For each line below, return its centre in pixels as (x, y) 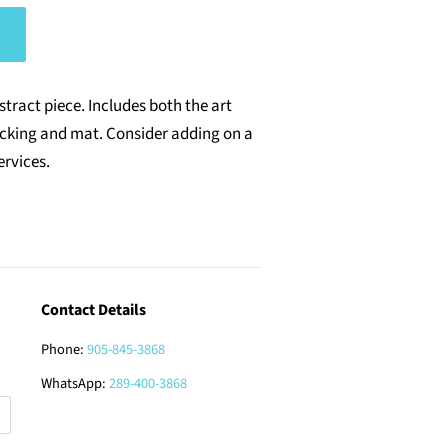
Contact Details (93, 310)
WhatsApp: (75, 383)
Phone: (64, 349)
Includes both (136, 106)
